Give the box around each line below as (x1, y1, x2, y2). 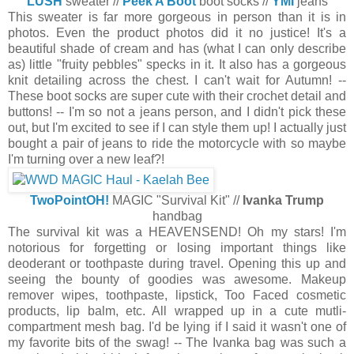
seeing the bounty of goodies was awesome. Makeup (8, 272, 346, 286)
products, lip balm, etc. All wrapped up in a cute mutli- (8, 303, 346, 318)
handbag (152, 209, 202, 223)
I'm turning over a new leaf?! (8, 152, 164, 166)
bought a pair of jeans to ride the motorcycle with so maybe (8, 136, 346, 150)
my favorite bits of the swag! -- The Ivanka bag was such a (8, 335, 346, 349)
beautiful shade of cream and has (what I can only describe (8, 41, 346, 55)
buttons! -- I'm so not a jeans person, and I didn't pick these (8, 104, 346, 119)
